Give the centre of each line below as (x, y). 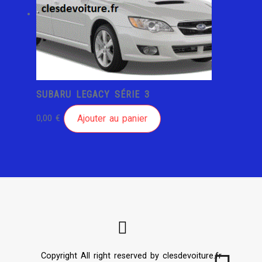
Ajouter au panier (113, 118)
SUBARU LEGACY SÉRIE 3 (93, 94)
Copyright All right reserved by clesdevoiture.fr (131, 256)
